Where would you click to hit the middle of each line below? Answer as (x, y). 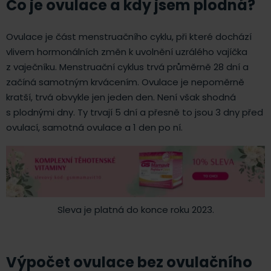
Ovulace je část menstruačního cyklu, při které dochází (129, 36)
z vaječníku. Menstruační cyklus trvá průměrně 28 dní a (127, 67)
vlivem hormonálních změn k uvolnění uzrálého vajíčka (127, 51)
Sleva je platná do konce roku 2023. (135, 209)
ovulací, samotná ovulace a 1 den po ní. (97, 127)
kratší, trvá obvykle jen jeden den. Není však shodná (121, 97)
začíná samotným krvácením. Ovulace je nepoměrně (125, 82)
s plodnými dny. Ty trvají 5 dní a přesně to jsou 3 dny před (135, 112)
